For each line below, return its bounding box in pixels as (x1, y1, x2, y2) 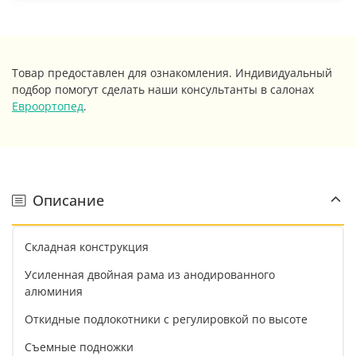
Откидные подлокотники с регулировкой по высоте (25, 311, 308, 327)
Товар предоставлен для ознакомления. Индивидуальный (12, 65, 332, 81)
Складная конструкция (25, 238, 149, 254)
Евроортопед (12, 99, 83, 114)
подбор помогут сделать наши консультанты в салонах (12, 82, 314, 98)
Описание (33, 190, 104, 210)
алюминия (25, 283, 83, 299)
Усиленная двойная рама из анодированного (25, 266, 275, 282)
